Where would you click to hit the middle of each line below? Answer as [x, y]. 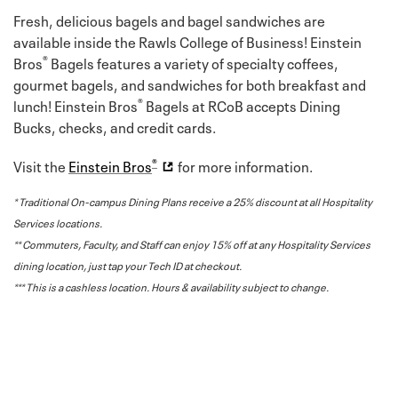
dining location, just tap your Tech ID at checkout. [127, 264]
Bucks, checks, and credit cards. [116, 126]
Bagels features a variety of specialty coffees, [193, 62]
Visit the [41, 165]
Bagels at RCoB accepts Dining [242, 104]
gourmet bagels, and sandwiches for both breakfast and [190, 83]
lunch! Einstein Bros [76, 104]
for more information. [244, 165]
